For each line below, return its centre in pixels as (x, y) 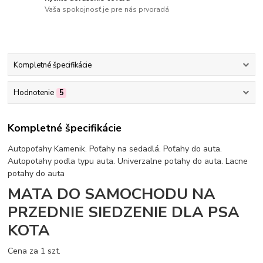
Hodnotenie (33, 92)
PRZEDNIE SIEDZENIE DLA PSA (124, 212)
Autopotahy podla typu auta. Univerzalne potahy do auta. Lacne (128, 161)
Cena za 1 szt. (34, 251)
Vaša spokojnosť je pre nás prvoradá (107, 10)
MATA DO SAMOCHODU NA (112, 194)
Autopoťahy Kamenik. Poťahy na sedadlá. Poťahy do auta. (115, 149)
